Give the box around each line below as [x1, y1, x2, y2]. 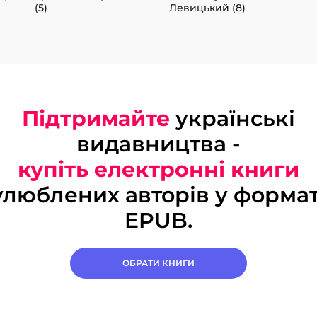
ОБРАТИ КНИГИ [122, 257, 195, 268]
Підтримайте [22, 105, 170, 132]
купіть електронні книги [18, 156, 299, 183]
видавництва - [76, 130, 241, 157]
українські [170, 105, 295, 132]
